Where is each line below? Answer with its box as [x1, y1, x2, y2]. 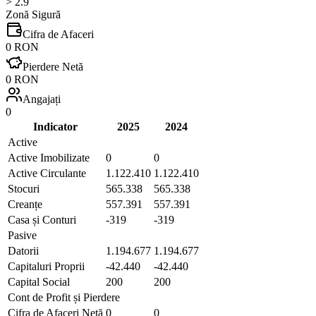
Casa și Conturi [8, 213, 76, 226]
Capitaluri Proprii [8, 260, 85, 272]
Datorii [8, 244, 39, 257]
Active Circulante [8, 166, 86, 179]
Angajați [23, 92, 61, 105]
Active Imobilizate [8, 151, 90, 164]
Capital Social [8, 275, 70, 288]
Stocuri [8, 182, 39, 195]
